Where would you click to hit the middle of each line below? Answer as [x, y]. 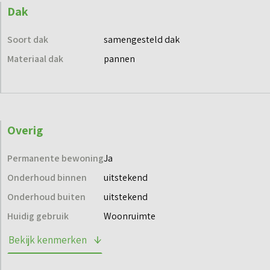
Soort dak [28, 40]
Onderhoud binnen [47, 178]
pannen [119, 59]
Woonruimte [130, 216]
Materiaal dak [35, 59]
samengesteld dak [142, 40]
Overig [25, 130]
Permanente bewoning [55, 159]
